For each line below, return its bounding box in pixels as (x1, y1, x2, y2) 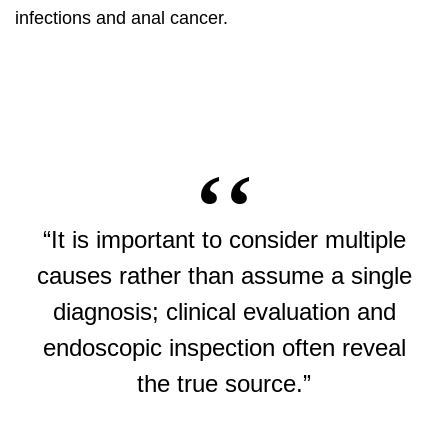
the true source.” (137, 370, 311, 397)
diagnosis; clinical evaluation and (52, 298, 396, 325)
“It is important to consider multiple (42, 226, 406, 253)
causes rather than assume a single (36, 262, 412, 289)
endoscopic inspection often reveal (42, 334, 406, 361)
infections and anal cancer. (15, 8, 228, 28)
